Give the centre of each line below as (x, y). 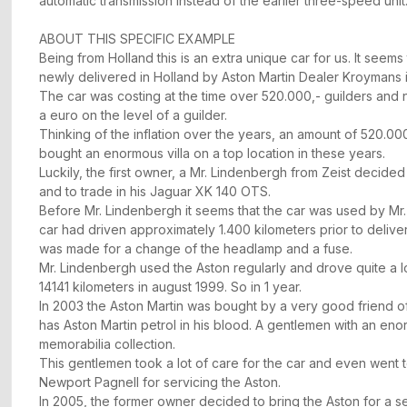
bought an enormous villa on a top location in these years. (212, 154)
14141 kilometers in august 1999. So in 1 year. (172, 287)
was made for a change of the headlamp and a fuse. (198, 249)
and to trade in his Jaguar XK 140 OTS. (157, 192)
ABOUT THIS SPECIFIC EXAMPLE (137, 39)
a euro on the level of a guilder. (135, 115)
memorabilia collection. (107, 344)
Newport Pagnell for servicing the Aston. (160, 382)
